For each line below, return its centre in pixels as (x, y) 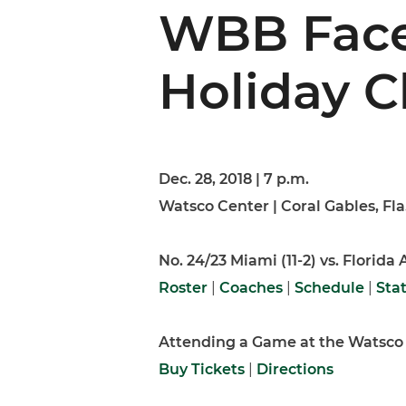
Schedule (329, 288)
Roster (183, 288)
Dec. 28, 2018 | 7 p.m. (234, 179)
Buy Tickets (202, 369)
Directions (295, 369)
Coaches (251, 288)
